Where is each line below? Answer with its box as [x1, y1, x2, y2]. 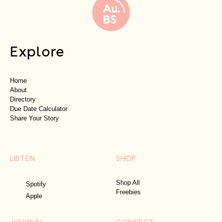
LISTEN [10, 153, 35, 164]
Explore [10, 40, 64, 61]
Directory [10, 96, 36, 104]
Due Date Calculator [10, 105, 67, 113]
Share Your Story [10, 114, 59, 122]
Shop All [116, 179, 140, 187]
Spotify [26, 180, 46, 188]
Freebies [116, 188, 141, 196]
